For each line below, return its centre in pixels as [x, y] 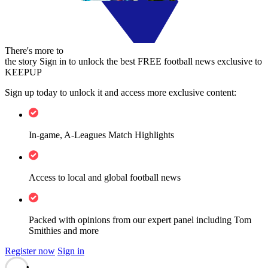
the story [21, 61]
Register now [30, 251]
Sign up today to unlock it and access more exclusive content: [121, 92]
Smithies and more [64, 230]
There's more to [34, 50]
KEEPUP [23, 72]
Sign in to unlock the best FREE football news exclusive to [151, 61]
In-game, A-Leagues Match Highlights [101, 135]
